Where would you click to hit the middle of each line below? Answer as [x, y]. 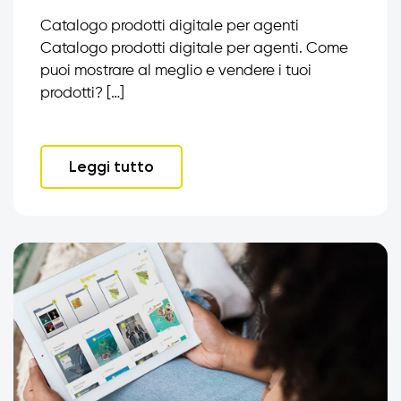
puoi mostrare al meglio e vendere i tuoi [176, 71]
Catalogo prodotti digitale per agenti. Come [194, 49]
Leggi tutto [111, 166]
